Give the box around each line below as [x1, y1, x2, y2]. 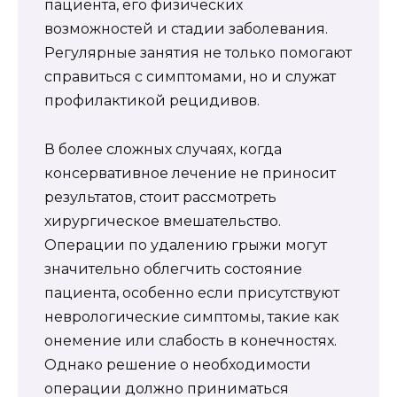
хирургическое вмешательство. [44, 212, 281, 230]
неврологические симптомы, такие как [44, 307, 339, 325]
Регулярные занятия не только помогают [44, 44, 352, 62]
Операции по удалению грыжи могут [44, 236, 327, 253]
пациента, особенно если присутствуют [44, 284, 339, 301]
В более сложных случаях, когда [44, 140, 282, 158]
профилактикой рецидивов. [44, 92, 260, 110]
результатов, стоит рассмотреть [44, 188, 276, 206]
